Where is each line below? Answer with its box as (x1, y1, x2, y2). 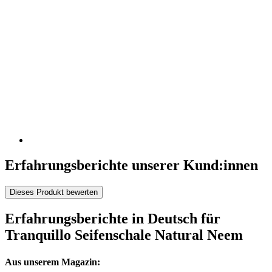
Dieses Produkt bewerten (10, 188, 98, 197)
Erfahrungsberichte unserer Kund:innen (5, 157, 258, 174)
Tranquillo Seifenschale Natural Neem (5, 227, 243, 243)
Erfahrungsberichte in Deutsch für (5, 211, 220, 227)
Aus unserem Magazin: (5, 256, 100, 267)
